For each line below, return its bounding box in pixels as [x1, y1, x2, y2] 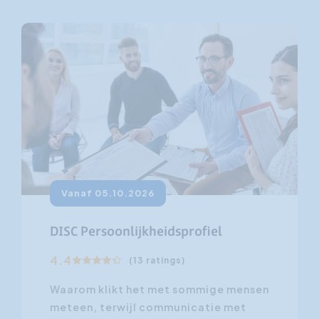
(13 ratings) [129, 255, 185, 266]
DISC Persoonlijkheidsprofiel [50, 225, 222, 240]
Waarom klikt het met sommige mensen [50, 283, 269, 296]
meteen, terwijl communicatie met [50, 300, 246, 314]
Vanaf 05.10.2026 [61, 187, 155, 199]
